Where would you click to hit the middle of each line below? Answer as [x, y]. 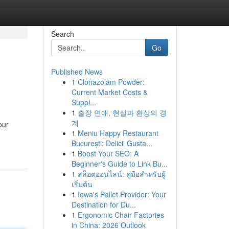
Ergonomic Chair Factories [121, 215]
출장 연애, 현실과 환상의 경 [122, 112]
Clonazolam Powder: [111, 82]
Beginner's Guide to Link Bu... [119, 164]
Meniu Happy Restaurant [118, 133]
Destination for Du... [104, 204]
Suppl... [84, 102]
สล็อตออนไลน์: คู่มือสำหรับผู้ [121, 174]
